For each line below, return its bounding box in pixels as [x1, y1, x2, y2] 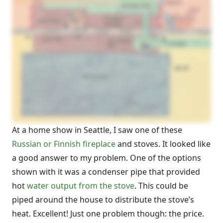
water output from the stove [27, 180, 134, 191]
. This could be [134, 180, 188, 191]
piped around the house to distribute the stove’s [12, 194, 194, 205]
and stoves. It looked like [115, 138, 211, 149]
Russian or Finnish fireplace [12, 138, 115, 149]
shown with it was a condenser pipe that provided [12, 166, 200, 177]
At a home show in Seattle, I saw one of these [12, 124, 182, 135]
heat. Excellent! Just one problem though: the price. [12, 208, 204, 219]
